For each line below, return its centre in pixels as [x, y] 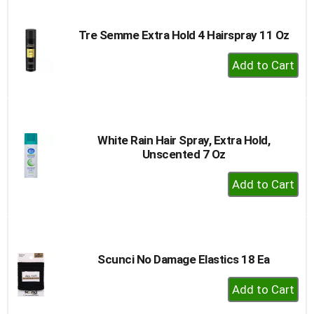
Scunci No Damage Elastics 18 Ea [184, 259]
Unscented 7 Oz [184, 154]
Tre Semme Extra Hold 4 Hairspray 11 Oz [184, 35]
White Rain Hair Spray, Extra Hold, [184, 140]
